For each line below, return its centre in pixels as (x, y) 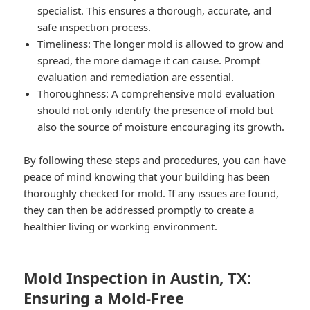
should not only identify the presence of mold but (156, 110)
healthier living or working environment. (121, 226)
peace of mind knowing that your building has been (147, 176)
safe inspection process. (94, 27)
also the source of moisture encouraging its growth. (161, 126)
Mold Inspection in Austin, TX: (138, 277)
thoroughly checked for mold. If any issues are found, (152, 193)
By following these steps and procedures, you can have (155, 159)
